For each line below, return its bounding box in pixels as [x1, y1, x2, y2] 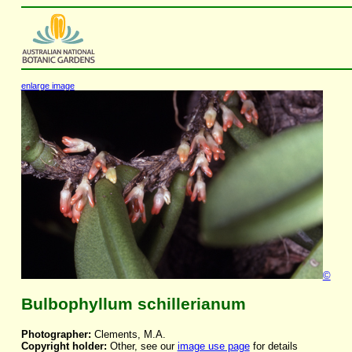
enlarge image [20, 80, 75, 90]
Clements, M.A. [90, 328, 166, 341]
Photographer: [20, 328, 91, 341]
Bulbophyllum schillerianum [20, 295, 246, 314]
